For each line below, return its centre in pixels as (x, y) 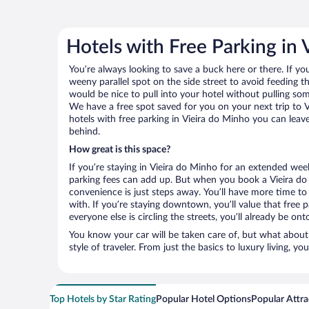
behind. (84, 131)
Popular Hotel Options (203, 299)
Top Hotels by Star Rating (103, 299)
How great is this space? (120, 149)
